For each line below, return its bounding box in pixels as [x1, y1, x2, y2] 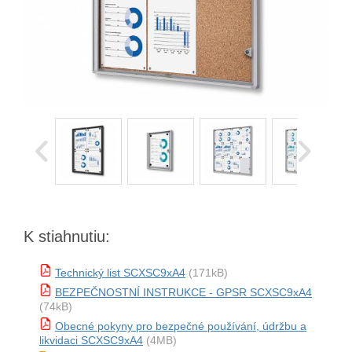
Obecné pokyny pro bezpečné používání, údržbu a [55, 320, 306, 332]
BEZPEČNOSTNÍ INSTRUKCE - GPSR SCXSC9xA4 [55, 286, 312, 299]
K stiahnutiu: [24, 228, 110, 245]
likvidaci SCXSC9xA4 [39, 334, 143, 346]
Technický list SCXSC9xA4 [55, 266, 185, 279]
